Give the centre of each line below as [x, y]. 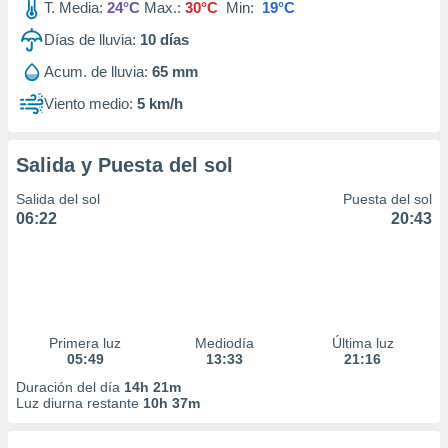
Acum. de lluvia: [96, 71]
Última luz [362, 343]
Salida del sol [58, 199]
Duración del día [70, 387]
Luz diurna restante [79, 403]
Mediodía [224, 343]
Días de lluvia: [90, 39]
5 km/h [160, 103]
